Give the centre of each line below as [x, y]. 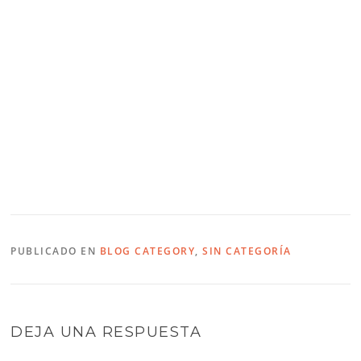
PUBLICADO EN [55, 251]
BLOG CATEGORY [147, 251]
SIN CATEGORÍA [247, 251]
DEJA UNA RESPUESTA [106, 332]
